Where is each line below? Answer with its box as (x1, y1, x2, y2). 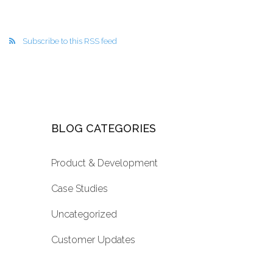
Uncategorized (51, 208, 117, 221)
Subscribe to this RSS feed (23, 37, 117, 46)
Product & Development (51, 157, 158, 169)
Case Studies (51, 183, 108, 195)
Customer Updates (51, 234, 135, 246)
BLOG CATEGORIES (51, 122, 156, 135)
